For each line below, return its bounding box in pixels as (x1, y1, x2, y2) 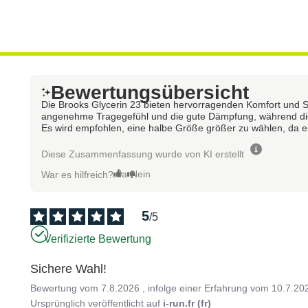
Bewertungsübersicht (51, 81, 250, 103)
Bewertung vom (30, 282, 102, 294)
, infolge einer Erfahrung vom (142, 282, 272, 294)
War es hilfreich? (41, 168, 114, 180)
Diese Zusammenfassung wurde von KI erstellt (41, 148, 245, 159)
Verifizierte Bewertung (44, 233, 152, 245)
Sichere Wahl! (30, 261, 107, 276)
